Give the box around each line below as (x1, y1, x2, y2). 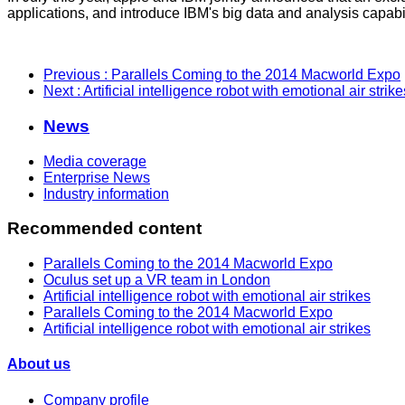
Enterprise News (43, 169, 150, 185)
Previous (43, 67, 104, 83)
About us (7, 356, 71, 372)
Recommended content (7, 219, 202, 239)
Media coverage (43, 153, 146, 169)
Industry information (43, 185, 169, 202)
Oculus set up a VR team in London (43, 272, 270, 288)
